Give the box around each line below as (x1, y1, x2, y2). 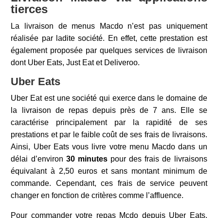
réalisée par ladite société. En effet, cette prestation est (11, 34, 207, 42)
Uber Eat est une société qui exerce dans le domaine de (11, 94, 207, 102)
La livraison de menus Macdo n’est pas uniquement (11, 22, 207, 30)
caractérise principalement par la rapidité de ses (11, 118, 207, 127)
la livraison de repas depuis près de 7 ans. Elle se (11, 106, 207, 114)
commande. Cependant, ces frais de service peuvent (11, 179, 207, 187)
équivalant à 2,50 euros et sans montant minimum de (11, 167, 207, 175)
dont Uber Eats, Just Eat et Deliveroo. (11, 58, 140, 67)
